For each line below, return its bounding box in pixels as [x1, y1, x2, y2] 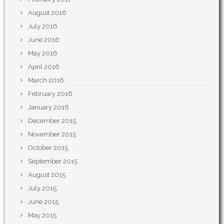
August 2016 [28, 9, 66, 16]
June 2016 [28, 36, 59, 43]
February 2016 [28, 90, 72, 97]
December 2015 [28, 117, 76, 124]
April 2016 [28, 63, 59, 70]
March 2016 [28, 76, 64, 84]
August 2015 [28, 171, 65, 178]
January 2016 [28, 103, 69, 111]
